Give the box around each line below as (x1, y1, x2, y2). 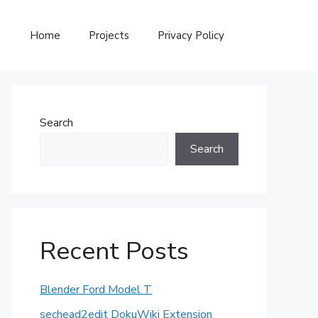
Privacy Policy (158, 28, 224, 43)
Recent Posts (40, 234, 189, 268)
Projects (89, 28, 129, 43)
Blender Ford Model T (40, 282, 152, 297)
